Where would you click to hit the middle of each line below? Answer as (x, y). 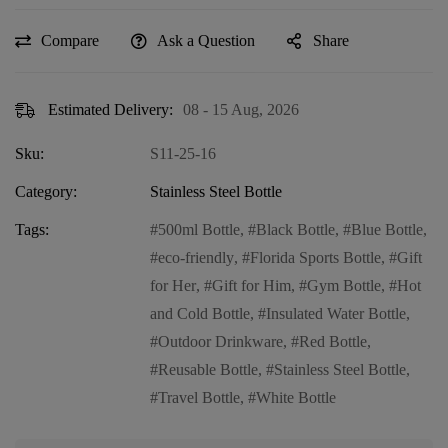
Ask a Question (206, 40)
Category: (46, 191)
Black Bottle (295, 229)
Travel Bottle (199, 397)
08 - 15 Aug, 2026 (241, 109)
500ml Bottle (199, 229)
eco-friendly (196, 257)
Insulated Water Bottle (336, 313)
